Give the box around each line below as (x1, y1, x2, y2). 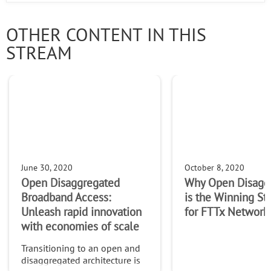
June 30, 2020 (21, 162, 73, 173)
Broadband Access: (21, 191, 111, 204)
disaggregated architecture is (21, 255, 140, 266)
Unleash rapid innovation (21, 205, 142, 219)
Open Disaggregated (21, 176, 120, 190)
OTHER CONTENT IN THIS (6, 25, 206, 46)
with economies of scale (21, 220, 139, 233)
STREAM (6, 43, 72, 64)
